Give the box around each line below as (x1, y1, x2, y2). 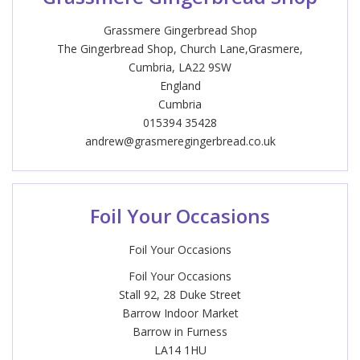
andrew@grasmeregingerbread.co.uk (84, 133, 276, 149)
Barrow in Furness (133, 324, 227, 339)
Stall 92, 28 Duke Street (119, 287, 241, 302)
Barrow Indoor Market (121, 305, 239, 321)
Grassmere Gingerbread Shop (103, 22, 257, 38)
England (159, 78, 201, 93)
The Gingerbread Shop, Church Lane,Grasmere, (57, 41, 303, 56)
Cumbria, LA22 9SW (129, 59, 231, 75)
